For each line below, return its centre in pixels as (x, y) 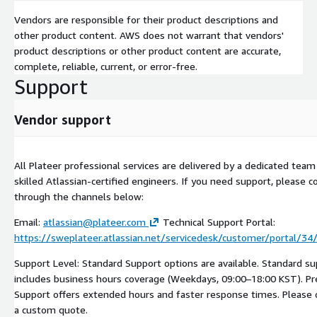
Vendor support (63, 119)
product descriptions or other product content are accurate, (148, 50)
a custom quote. (51, 309)
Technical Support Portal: (218, 221)
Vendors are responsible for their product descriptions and (146, 19)
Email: (29, 221)
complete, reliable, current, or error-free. (106, 66)
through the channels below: (79, 196)
